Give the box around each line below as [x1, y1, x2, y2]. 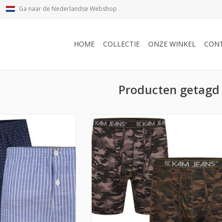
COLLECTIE [103, 39, 140, 49]
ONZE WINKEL [148, 39, 196, 49]
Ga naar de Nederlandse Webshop [19, 4, 117, 13]
